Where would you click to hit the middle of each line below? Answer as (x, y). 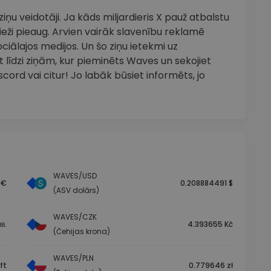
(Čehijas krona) (82, 232)
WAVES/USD (75, 176)
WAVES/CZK (75, 217)
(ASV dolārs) (77, 191)
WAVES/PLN (74, 258)
